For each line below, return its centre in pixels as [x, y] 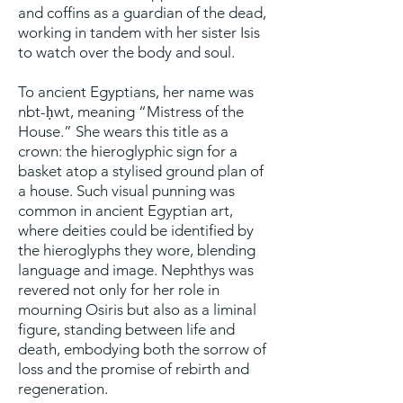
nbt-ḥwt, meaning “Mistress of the [131, 112]
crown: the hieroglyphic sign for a [128, 151]
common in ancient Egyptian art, [125, 210]
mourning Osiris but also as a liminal [137, 309]
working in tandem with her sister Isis [139, 32]
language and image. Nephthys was [136, 270]
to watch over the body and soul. [126, 52]
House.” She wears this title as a [123, 131]
